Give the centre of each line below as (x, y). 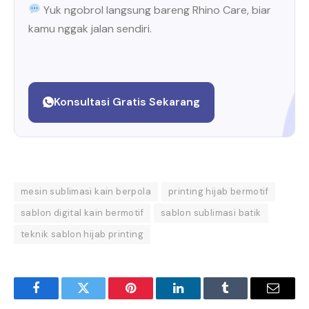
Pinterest (152, 298)
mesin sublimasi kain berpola (86, 192)
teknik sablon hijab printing (82, 235)
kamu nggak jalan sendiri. (90, 28)
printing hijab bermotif (218, 192)
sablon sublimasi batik (211, 213)
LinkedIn (200, 298)
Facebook (59, 298)
